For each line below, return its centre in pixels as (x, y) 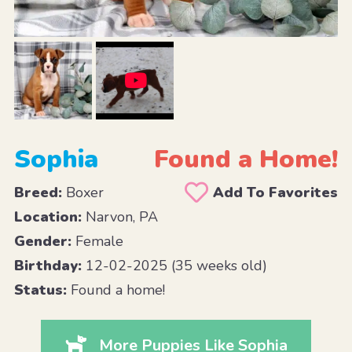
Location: (48, 216)
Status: (40, 290)
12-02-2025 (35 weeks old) (174, 265)
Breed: (38, 192)
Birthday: (48, 265)
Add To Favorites (276, 192)
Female (97, 241)
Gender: (42, 241)
